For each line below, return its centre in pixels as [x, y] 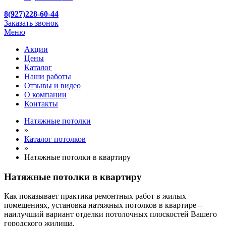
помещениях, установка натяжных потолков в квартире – [103, 205]
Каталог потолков [55, 139]
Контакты [41, 104]
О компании [45, 95]
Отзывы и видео [52, 86]
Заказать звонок [31, 23]
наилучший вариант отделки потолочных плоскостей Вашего [110, 214]
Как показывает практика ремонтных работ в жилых [95, 196]
